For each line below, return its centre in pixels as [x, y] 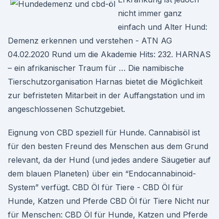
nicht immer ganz [150, 13]
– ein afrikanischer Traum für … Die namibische [96, 68]
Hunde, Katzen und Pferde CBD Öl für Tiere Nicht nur [109, 201]
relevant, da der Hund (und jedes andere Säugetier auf [109, 160]
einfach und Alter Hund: [163, 27]
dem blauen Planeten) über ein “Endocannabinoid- [102, 174]
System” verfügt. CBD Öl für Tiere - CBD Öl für [96, 187]
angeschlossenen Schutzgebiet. [66, 109]
